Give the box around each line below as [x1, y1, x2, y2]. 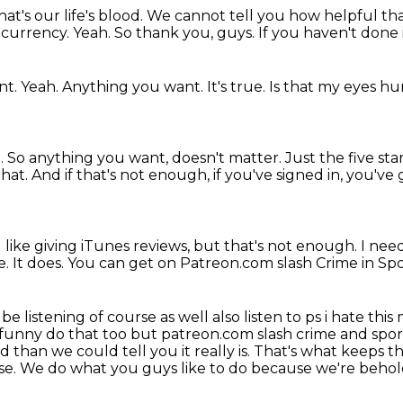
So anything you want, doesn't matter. [7, 149, 285, 166]
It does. [13, 255, 67, 272]
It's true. [207, 78, 269, 95]
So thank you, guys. [114, 24, 258, 41]
